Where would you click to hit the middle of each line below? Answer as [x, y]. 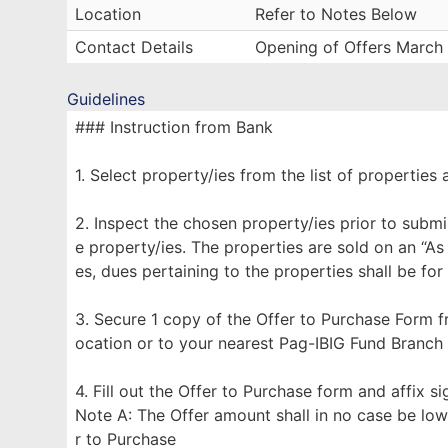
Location [108, 14]
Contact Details [134, 47]
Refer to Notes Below [336, 14]
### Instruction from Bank [174, 127]
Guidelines [106, 99]
